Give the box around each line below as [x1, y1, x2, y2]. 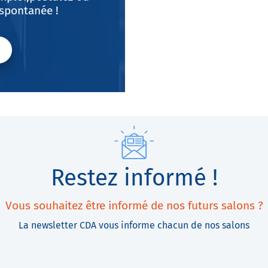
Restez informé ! [50, 164, 218, 191]
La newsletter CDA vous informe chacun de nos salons [19, 220, 249, 231]
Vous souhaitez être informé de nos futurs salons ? [5, 199, 263, 212]
